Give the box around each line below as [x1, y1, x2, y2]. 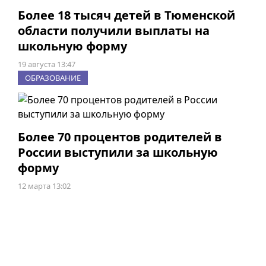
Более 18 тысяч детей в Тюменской [17, 7, 235, 24]
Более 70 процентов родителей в [17, 129, 222, 145]
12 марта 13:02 [17, 180, 71, 192]
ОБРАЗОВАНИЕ [24, 72, 81, 84]
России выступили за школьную [17, 144, 218, 161]
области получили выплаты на [17, 23, 210, 39]
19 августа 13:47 [17, 59, 75, 70]
